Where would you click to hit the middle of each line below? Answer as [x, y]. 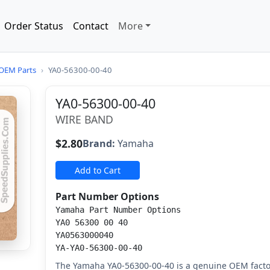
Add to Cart [98, 170]
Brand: [99, 143]
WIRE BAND [85, 119]
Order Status [33, 26]
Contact [90, 26]
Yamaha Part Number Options [118, 210]
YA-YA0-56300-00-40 [99, 248]
